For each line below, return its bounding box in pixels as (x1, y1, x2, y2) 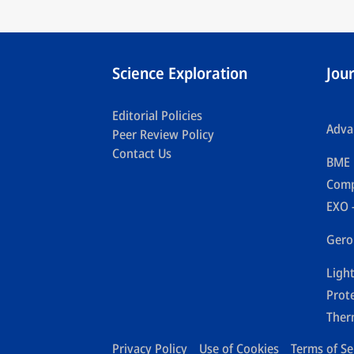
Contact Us (112, 145, 171, 162)
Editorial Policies (112, 107, 202, 124)
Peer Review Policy (112, 126, 214, 143)
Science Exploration (112, 62, 247, 84)
